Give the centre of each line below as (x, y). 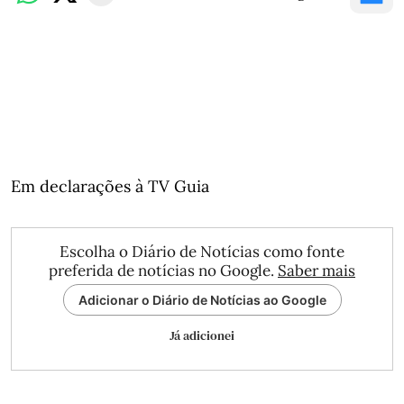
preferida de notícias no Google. (163, 271)
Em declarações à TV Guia (110, 186)
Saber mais (317, 271)
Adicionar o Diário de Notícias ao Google (202, 300)
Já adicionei (202, 335)
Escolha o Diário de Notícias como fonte (202, 252)
